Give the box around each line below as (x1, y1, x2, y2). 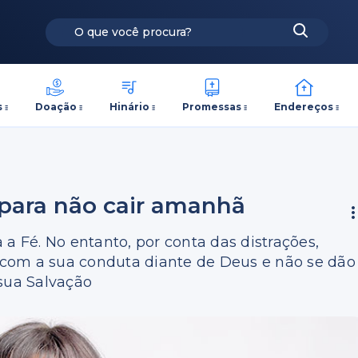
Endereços (274, 100, 334, 113)
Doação (34, 100, 77, 113)
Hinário (109, 100, 149, 113)
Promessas (182, 100, 242, 113)
